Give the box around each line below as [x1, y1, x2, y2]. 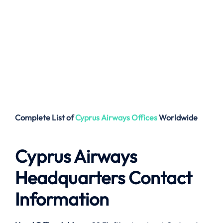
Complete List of [15, 112, 75, 123]
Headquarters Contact [15, 166, 192, 189]
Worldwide [159, 112, 198, 123]
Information [15, 188, 109, 211]
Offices [131, 112, 157, 123]
